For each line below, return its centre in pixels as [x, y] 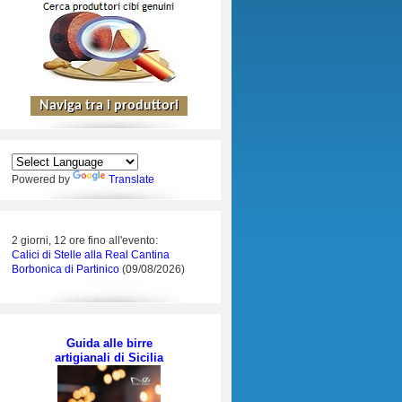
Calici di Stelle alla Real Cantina [90, 255]
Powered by [42, 179]
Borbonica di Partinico [66, 269]
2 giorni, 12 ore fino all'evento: [84, 240]
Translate [131, 179]
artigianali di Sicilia [109, 358]
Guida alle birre [109, 343]
